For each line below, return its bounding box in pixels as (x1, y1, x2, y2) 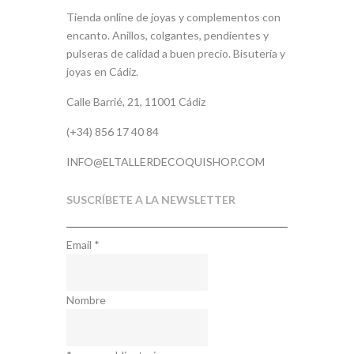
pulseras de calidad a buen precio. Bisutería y (66, 46, 285, 60)
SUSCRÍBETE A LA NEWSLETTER (66, 192, 235, 206)
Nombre (66, 292, 106, 307)
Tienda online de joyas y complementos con (66, 9, 281, 24)
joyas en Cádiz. (66, 64, 138, 78)
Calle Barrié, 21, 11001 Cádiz (66, 94, 205, 108)
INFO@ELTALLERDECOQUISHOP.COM (66, 154, 265, 168)
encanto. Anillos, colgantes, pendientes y (66, 28, 269, 42)
